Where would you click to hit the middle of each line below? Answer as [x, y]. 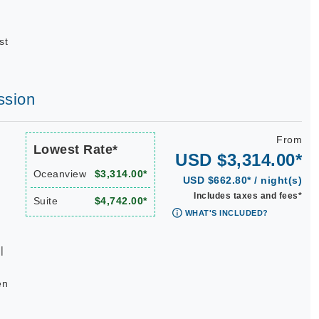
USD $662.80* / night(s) [242, 180]
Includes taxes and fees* [248, 196]
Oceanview [59, 174]
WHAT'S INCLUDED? [226, 213]
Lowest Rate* [75, 150]
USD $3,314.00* [239, 160]
